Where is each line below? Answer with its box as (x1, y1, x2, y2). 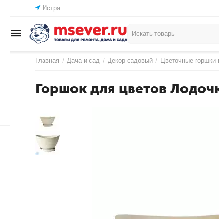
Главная (35, 57, 59, 64)
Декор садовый (108, 57, 153, 64)
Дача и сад (67, 57, 100, 64)
